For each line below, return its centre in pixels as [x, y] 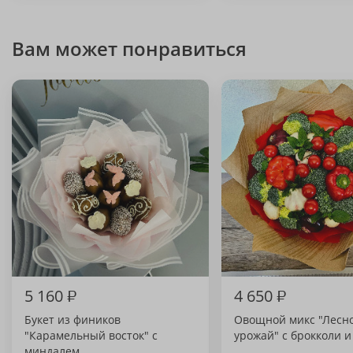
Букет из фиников [72, 320]
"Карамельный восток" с [91, 335]
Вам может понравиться [129, 48]
